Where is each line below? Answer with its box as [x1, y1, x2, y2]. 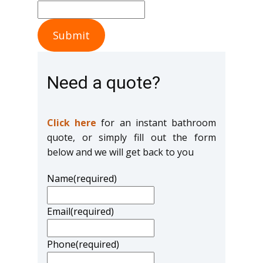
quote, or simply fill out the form [47, 130, 216, 144]
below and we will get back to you [47, 145, 194, 159]
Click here [47, 116, 97, 129]
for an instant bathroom [96, 116, 217, 129]
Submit [52, 28, 90, 42]
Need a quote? [47, 72, 160, 93]
